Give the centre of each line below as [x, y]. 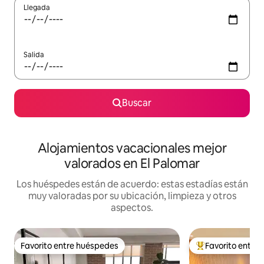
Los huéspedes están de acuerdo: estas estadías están [132, 184]
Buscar [137, 103]
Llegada [37, 7]
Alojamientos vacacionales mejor [132, 148]
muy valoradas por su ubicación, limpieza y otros [132, 196]
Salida [34, 55]
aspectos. [132, 207]
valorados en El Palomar [132, 163]
